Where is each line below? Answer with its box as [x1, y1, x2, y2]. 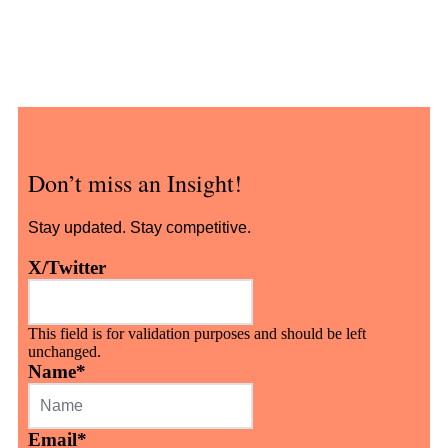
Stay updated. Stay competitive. [28, 218, 251, 236]
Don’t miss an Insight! [28, 166, 242, 199]
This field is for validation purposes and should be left [28, 324, 366, 342]
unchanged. [28, 342, 101, 360]
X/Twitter [28, 256, 106, 278]
